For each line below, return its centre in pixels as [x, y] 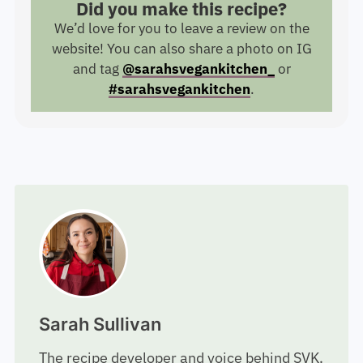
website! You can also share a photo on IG [181, 49]
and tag [97, 69]
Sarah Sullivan [100, 325]
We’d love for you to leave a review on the [181, 29]
